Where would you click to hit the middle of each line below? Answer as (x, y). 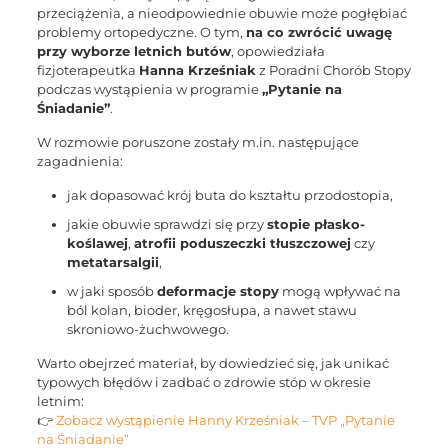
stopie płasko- (315, 224)
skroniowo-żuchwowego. (147, 329)
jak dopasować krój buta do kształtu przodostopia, (229, 195)
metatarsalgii (112, 262)
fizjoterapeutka (87, 70)
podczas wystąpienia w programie (149, 89)
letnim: (60, 401)
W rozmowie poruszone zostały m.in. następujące (197, 142)
